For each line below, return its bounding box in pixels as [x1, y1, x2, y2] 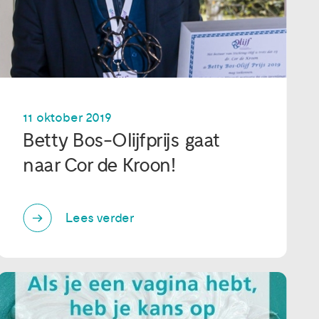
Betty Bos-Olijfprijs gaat [23, 129, 220, 153]
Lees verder [66, 210, 135, 226]
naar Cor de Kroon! [23, 154, 176, 178]
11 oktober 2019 [23, 110, 112, 126]
